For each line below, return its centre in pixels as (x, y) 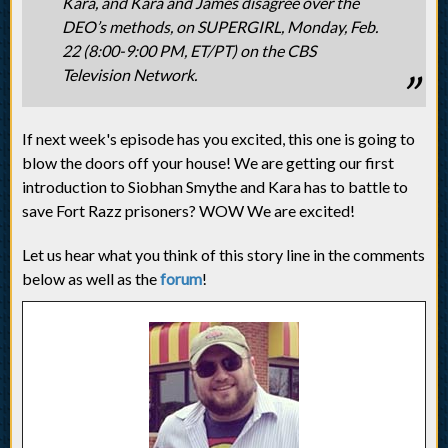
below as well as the (91, 278)
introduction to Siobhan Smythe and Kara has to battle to (215, 186)
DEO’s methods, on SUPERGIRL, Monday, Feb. (220, 26)
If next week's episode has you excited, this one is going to (218, 138)
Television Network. (129, 74)
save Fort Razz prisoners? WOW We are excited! (188, 210)
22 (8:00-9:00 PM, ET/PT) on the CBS (189, 50)
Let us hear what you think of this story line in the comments (223, 254)
